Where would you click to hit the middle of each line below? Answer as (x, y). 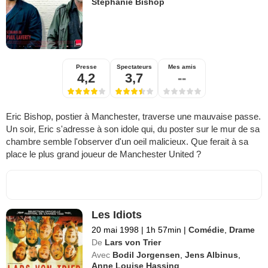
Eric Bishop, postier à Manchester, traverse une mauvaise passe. (133, 116)
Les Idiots (117, 214)
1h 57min (164, 229)
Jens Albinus (212, 255)
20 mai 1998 (115, 229)
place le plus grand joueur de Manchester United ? (103, 154)
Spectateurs (134, 66)
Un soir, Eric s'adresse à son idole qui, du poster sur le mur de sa (133, 129)
